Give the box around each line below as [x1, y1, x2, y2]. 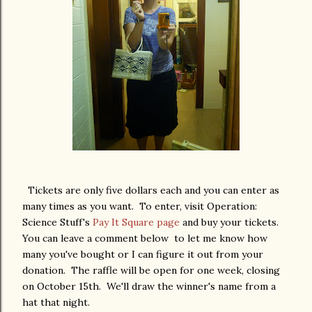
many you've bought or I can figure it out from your [22, 248, 263, 260]
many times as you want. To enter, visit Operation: [22, 200, 257, 212]
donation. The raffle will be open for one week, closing [22, 264, 280, 276]
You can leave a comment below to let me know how [22, 232, 267, 244]
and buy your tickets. [180, 216, 281, 228]
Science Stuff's [22, 216, 93, 228]
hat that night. [22, 296, 93, 309]
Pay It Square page [93, 216, 180, 228]
